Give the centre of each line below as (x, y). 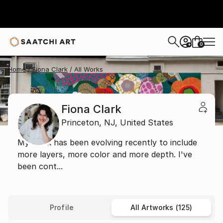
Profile (62, 207)
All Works (89, 69)
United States (147, 122)
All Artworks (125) (161, 207)
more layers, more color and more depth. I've (105, 154)
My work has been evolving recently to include (107, 142)
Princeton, (81, 122)
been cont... (40, 166)
